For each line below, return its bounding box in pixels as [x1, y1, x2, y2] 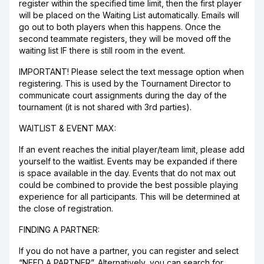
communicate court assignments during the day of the [19, 90, 227, 100]
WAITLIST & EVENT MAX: [19, 123, 116, 133]
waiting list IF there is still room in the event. [19, 45, 185, 55]
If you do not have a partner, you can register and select [19, 246, 239, 256]
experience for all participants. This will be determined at [19, 192, 240, 202]
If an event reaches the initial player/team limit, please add [19, 144, 245, 154]
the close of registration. [19, 203, 113, 213]
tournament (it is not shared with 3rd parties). [19, 102, 192, 112]
